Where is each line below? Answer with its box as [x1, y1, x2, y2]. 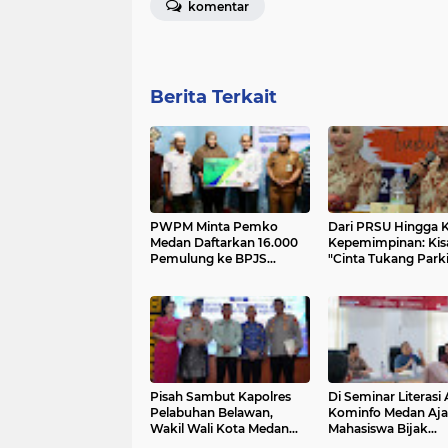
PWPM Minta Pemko [150, 218, 278, 234]
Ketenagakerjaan [150, 266, 254, 282]
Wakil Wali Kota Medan [150, 420, 289, 436]
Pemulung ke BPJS [150, 250, 267, 266]
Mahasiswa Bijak [327, 420, 428, 436]
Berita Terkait [150, 85, 277, 108]
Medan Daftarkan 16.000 [150, 234, 298, 250]
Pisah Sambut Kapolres [150, 388, 291, 404]
